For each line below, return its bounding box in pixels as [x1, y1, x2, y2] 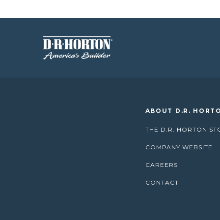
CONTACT [145, 179, 179, 186]
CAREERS [145, 161, 178, 168]
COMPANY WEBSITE [145, 143, 213, 151]
